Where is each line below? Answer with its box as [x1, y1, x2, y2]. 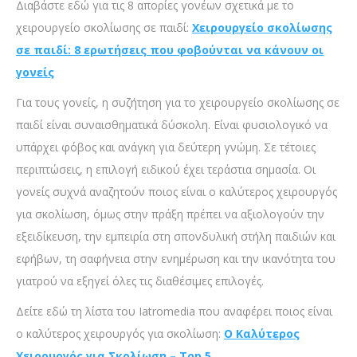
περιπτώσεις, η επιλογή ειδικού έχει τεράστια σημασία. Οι [16, 162, 316, 178]
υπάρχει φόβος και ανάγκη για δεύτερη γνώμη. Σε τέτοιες [16, 139, 316, 155]
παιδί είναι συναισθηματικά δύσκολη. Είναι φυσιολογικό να [16, 117, 328, 133]
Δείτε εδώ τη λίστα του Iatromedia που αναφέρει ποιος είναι [16, 304, 332, 320]
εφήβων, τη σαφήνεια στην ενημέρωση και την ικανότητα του [16, 251, 335, 267]
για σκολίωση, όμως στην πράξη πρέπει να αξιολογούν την [16, 206, 324, 222]
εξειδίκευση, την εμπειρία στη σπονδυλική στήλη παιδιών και [16, 229, 335, 245]
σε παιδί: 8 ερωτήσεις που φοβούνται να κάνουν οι [16, 42, 324, 58]
